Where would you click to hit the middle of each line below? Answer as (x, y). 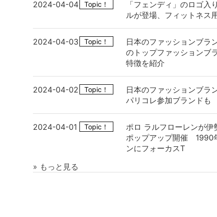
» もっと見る (56, 166)
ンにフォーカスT (155, 148)
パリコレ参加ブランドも (169, 100)
